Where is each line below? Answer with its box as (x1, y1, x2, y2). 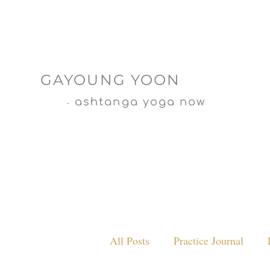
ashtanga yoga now (74, 96, 206, 108)
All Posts (110, 233, 149, 248)
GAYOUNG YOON (40, 71, 181, 89)
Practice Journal (174, 233, 243, 248)
